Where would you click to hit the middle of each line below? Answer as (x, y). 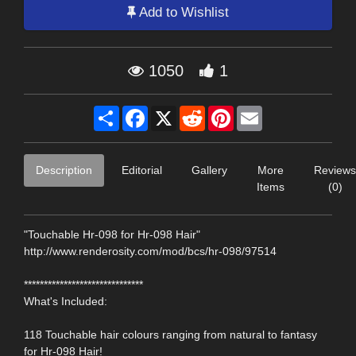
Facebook (173, 112)
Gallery (209, 170)
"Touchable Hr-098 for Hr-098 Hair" (112, 234)
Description (64, 170)
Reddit (221, 112)
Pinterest (256, 112)
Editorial (142, 170)
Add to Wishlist (182, 13)
